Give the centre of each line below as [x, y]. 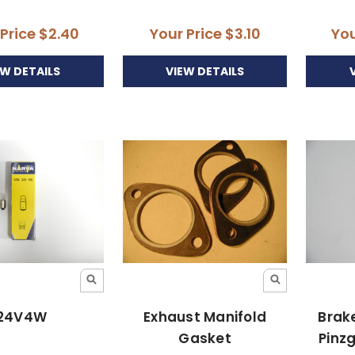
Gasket [205, 339]
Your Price [187, 34]
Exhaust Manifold [205, 317]
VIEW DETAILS [205, 72]
